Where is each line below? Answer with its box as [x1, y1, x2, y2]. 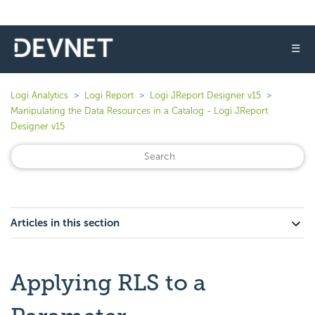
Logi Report [84, 90, 134, 101]
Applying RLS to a [11, 269, 206, 296]
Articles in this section [11, 217, 120, 229]
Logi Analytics [11, 90, 68, 101]
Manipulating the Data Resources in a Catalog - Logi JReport [11, 105, 268, 116]
